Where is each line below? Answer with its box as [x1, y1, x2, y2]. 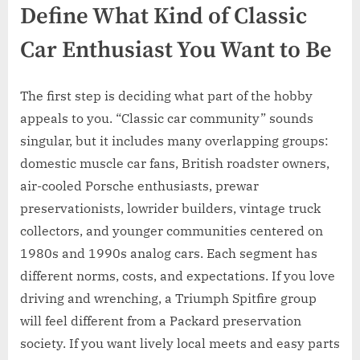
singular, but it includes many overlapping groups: [20, 132, 329, 149]
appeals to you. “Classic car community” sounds [20, 109, 313, 126]
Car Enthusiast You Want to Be [20, 35, 332, 65]
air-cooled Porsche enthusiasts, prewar [20, 177, 259, 194]
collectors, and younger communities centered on [20, 222, 323, 239]
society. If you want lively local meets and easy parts [20, 334, 340, 351]
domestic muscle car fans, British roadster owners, [20, 154, 329, 171]
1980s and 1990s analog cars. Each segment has [20, 244, 317, 261]
